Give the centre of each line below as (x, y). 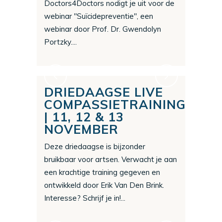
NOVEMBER (81, 129)
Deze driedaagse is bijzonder (95, 147)
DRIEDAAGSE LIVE (104, 92)
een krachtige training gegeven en (102, 172)
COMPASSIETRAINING (115, 105)
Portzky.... (60, 42)
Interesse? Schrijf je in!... (85, 198)
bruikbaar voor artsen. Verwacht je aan (111, 160)
